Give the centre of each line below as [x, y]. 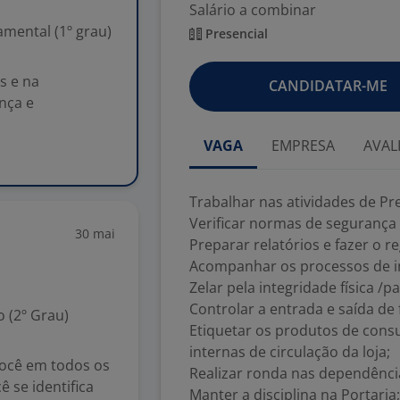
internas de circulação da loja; [290, 352]
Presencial [235, 33]
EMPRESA [303, 146]
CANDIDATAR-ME [328, 86]
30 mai [95, 233]
